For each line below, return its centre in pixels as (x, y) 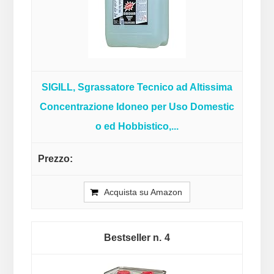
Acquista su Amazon (143, 192)
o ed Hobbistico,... (137, 127)
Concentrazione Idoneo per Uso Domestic (137, 107)
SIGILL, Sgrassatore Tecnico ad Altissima (137, 87)
